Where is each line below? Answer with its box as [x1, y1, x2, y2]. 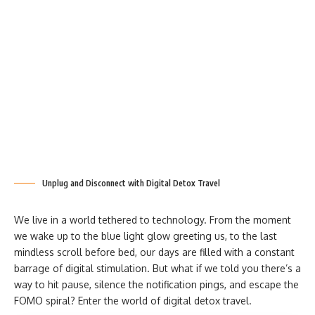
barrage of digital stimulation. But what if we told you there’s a [14, 262, 301, 274]
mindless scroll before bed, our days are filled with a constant [14, 246, 295, 258]
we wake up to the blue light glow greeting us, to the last [14, 230, 277, 242]
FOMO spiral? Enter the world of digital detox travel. [14, 295, 255, 307]
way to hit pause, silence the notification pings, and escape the [14, 278, 299, 290]
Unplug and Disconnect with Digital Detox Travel [42, 178, 222, 188]
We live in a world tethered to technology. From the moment [14, 214, 291, 226]
